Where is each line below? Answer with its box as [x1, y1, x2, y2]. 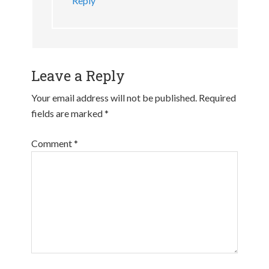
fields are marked [31, 107, 105, 119]
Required [199, 92, 237, 103]
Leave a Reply [31, 66, 125, 85]
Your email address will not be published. [31, 92, 198, 103]
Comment [31, 138, 74, 149]
